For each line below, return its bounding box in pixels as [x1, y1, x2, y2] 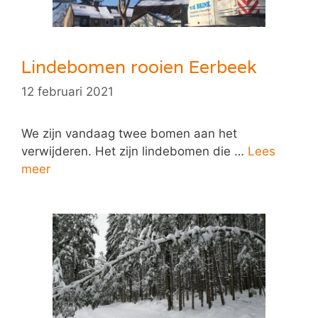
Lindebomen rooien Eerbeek [21, 55, 257, 78]
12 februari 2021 [21, 84, 114, 99]
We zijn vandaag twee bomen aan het [21, 126, 237, 141]
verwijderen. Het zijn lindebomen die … [21, 144, 248, 159]
